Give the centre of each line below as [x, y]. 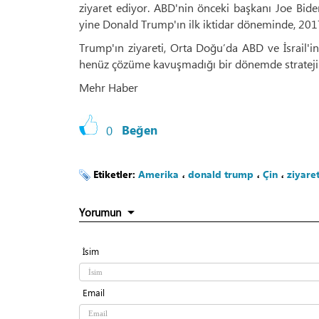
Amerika [158, 174]
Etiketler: [116, 174]
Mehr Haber [109, 88]
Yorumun [100, 213]
